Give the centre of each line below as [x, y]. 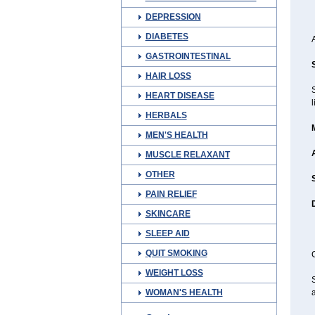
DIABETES [167, 37]
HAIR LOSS [168, 76]
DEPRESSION [173, 17]
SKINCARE [168, 214]
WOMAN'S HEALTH [184, 292]
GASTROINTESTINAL [188, 56]
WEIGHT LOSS [174, 273]
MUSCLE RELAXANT [187, 155]
